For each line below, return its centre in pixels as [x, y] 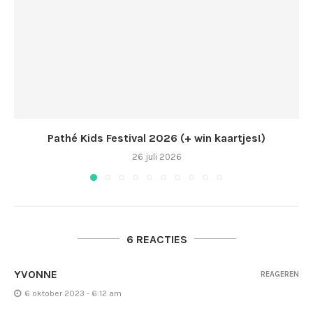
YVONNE [36, 274]
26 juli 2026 [156, 156]
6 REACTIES [156, 239]
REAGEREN [280, 274]
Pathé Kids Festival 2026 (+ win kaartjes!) [156, 138]
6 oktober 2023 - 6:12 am [73, 293]
